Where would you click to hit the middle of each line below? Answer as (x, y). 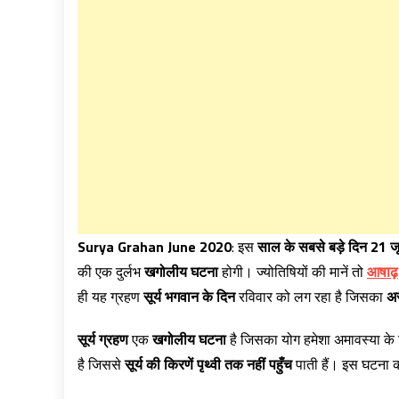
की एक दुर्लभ (111, 272)
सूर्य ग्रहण (103, 339)
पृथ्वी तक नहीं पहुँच (244, 364)
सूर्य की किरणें (159, 364)
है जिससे (101, 364)
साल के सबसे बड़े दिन (312, 247)
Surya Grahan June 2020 (155, 247)
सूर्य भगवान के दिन (189, 297)
